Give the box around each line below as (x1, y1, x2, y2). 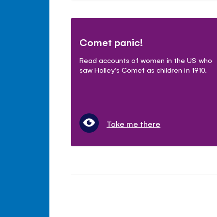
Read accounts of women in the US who (79, 55, 212, 65)
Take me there (107, 118, 161, 129)
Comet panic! (79, 35, 143, 49)
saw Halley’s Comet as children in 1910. (79, 65, 207, 75)
